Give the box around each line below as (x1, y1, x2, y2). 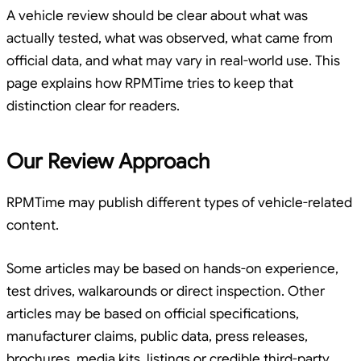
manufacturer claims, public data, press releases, (6, 328, 308, 346)
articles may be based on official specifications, (6, 305, 299, 323)
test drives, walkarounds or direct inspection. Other (6, 283, 325, 301)
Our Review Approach (6, 147, 210, 174)
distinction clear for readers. (6, 98, 180, 115)
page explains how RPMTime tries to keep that (6, 75, 293, 93)
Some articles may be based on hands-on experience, (6, 260, 338, 278)
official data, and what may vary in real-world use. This (6, 52, 340, 70)
